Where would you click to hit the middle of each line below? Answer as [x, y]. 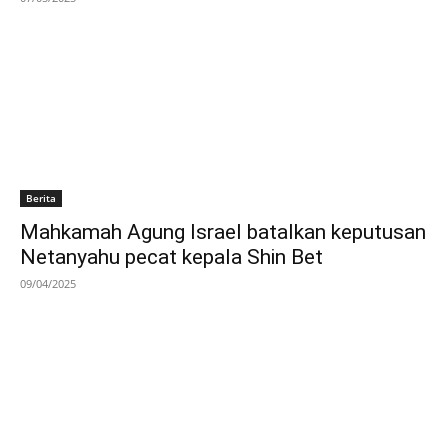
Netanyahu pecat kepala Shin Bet [171, 256]
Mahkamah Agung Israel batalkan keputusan [223, 231]
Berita [41, 197]
